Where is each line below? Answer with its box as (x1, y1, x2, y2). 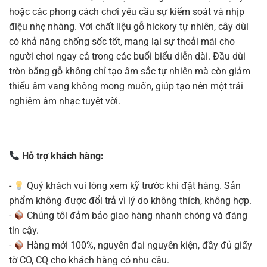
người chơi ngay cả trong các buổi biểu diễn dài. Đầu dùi (9, 51, 246, 63)
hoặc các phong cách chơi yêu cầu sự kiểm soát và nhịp (9, 6, 244, 18)
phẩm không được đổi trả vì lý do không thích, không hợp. (9, 194, 252, 206)
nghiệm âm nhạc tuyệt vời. (9, 95, 120, 107)
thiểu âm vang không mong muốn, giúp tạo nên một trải (9, 80, 243, 92)
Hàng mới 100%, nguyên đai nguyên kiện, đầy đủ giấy (24, 239, 253, 251)
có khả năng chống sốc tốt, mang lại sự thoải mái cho (9, 36, 235, 48)
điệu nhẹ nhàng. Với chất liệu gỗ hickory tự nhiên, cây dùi (9, 21, 249, 33)
